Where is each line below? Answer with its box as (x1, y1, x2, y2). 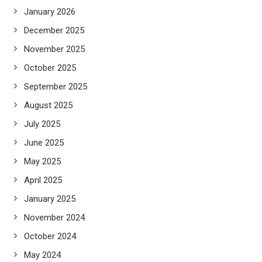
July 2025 (24, 119, 60, 129)
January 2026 (24, 6, 75, 17)
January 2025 (24, 194, 75, 204)
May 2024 (24, 250, 61, 260)
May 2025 (24, 156, 61, 167)
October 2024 (24, 231, 76, 242)
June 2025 (24, 137, 64, 148)
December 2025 (24, 25, 84, 36)
